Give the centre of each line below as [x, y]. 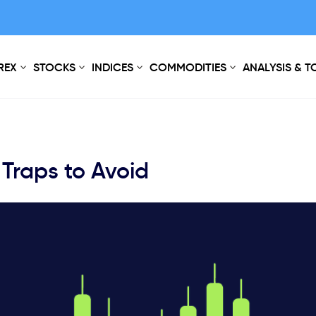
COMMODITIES [188, 67]
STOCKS [54, 67]
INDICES [113, 67]
